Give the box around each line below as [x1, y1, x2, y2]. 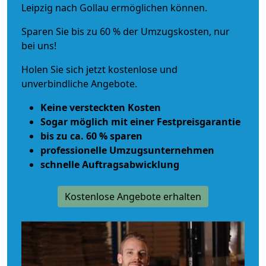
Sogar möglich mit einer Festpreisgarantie [40, 115, 240, 128]
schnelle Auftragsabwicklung [40, 157, 179, 171]
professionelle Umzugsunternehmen [40, 143, 214, 157]
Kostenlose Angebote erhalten [65, 189, 201, 203]
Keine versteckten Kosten [40, 100, 161, 114]
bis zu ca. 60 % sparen [40, 129, 142, 142]
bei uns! [21, 39, 56, 52]
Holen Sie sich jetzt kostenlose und [21, 62, 178, 76]
